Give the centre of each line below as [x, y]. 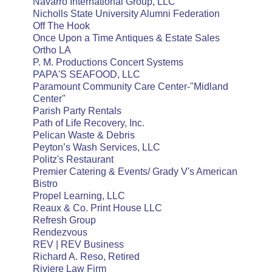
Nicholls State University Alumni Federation [126, 14]
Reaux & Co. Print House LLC [97, 208]
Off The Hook [61, 26]
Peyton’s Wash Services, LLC [97, 147]
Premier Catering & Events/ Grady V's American [135, 172]
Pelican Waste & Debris [84, 135]
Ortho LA [52, 50]
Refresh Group [64, 220]
